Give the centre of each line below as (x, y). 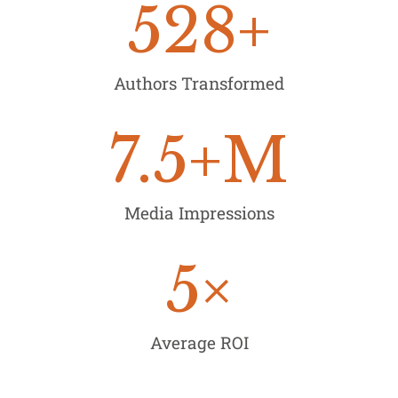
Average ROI (199, 343)
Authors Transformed (199, 84)
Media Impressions (199, 213)
